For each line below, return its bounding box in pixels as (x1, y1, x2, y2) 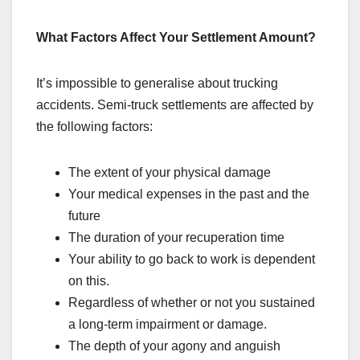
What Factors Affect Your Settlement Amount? (36, 30, 316, 44)
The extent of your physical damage (68, 165, 271, 179)
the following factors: (36, 119, 153, 133)
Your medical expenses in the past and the (68, 186, 309, 201)
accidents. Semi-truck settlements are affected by (36, 97, 313, 112)
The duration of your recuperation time (68, 230, 284, 244)
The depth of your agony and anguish (68, 338, 280, 353)
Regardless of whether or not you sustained (68, 295, 315, 309)
